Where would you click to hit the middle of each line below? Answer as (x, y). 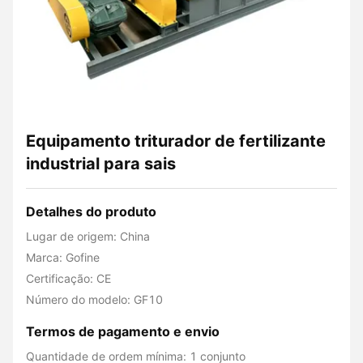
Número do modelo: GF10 (94, 299)
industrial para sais (101, 164)
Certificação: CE (68, 278)
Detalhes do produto (91, 211)
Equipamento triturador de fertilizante (176, 141)
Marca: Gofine (63, 257)
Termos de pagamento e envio (123, 331)
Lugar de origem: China (88, 236)
